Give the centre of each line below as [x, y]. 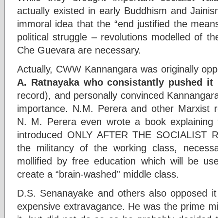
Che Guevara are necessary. [79, 50]
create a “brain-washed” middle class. [98, 174]
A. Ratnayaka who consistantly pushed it [115, 82]
